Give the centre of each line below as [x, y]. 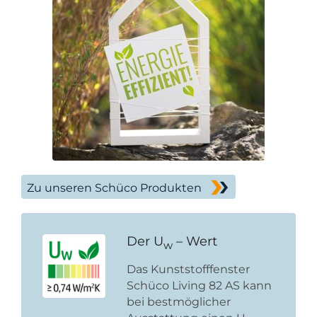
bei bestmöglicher [179, 302]
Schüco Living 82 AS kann [200, 286]
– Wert [195, 242]
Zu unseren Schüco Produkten [114, 188]
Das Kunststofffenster [189, 270]
